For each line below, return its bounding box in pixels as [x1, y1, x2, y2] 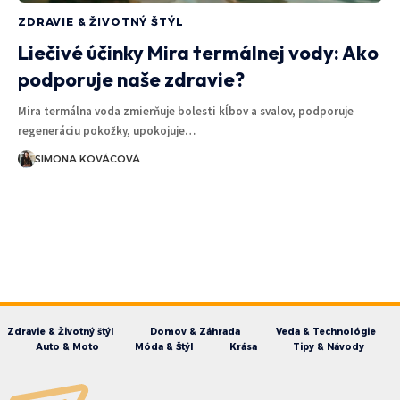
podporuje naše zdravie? [18, 66, 245, 92]
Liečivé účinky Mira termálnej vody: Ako [18, 39, 379, 65]
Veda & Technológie [275, 325, 376, 337]
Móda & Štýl [135, 340, 194, 353]
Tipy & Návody [293, 340, 364, 353]
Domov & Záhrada [149, 325, 240, 337]
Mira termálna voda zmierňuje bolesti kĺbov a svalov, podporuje [18, 103, 354, 119]
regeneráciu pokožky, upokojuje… [18, 122, 196, 138]
